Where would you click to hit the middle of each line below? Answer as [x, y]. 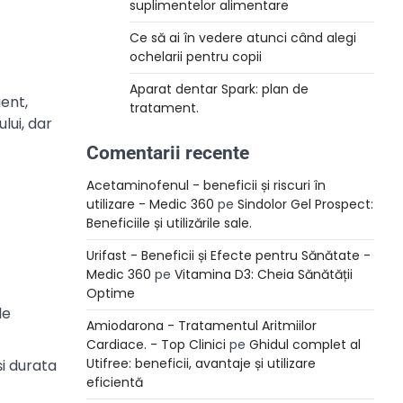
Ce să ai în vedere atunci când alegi [243, 38]
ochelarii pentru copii [196, 57]
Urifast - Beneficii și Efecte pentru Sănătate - [228, 255]
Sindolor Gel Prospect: [305, 204]
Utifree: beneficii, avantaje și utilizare [201, 363]
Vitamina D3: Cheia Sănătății [264, 274]
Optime [111, 293]
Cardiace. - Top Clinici [156, 345]
